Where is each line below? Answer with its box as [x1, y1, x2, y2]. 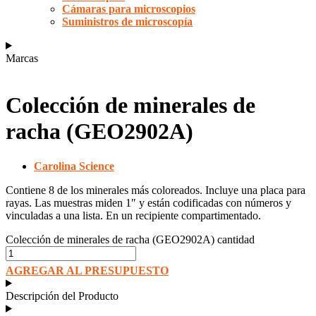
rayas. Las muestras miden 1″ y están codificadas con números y [6, 196, 291, 209]
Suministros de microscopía [62, 16, 193, 28]
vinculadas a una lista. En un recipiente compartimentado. [6, 209, 261, 221]
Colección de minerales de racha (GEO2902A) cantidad [6, 233, 255, 245]
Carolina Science [34, 159, 114, 172]
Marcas [6, 52, 38, 64]
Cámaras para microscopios [62, 3, 195, 15]
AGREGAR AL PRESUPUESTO [6, 264, 169, 276]
